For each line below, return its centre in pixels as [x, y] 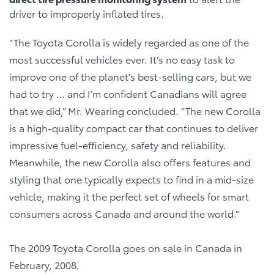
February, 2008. [44, 265]
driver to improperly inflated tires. [87, 13]
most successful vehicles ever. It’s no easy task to [122, 59]
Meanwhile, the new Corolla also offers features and [130, 162]
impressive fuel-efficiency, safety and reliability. [118, 145]
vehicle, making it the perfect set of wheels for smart [129, 196]
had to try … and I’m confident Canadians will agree [128, 94]
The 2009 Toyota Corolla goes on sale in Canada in [126, 248]
